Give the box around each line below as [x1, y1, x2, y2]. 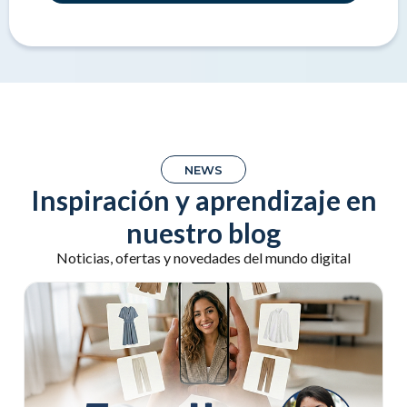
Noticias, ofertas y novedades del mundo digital [56, 249, 351, 267]
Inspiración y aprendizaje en [30, 184, 377, 217]
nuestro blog [126, 216, 281, 250]
